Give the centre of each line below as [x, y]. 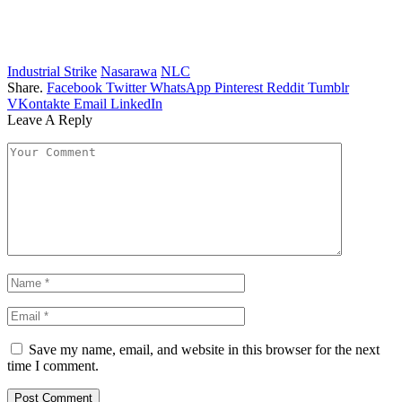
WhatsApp [180, 88]
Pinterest [239, 88]
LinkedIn [136, 104]
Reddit [285, 88]
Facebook [74, 88]
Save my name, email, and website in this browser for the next [204, 350]
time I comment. [53, 366]
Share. [25, 88]
